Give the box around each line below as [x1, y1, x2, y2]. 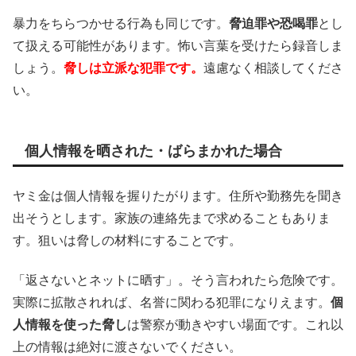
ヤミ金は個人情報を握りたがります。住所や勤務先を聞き [13, 189, 343, 203]
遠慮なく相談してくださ [203, 61, 343, 75]
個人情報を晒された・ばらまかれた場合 [25, 143, 282, 160]
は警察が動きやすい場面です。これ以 [127, 318, 343, 332]
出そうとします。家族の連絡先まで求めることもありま [13, 211, 331, 225]
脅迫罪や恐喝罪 [229, 17, 318, 31]
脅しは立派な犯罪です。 [64, 61, 203, 75]
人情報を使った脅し [13, 318, 127, 332]
